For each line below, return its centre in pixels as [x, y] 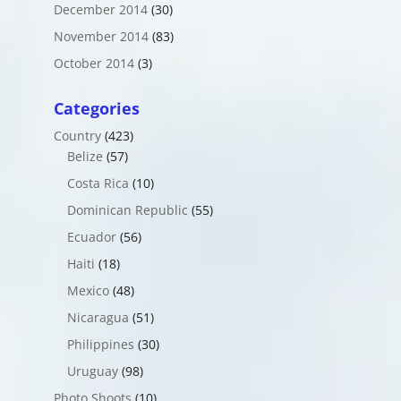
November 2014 [101, 37]
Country [77, 136]
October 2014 [94, 64]
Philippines [100, 345]
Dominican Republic [127, 210]
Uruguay [92, 371]
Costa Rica [98, 183]
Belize [85, 157]
